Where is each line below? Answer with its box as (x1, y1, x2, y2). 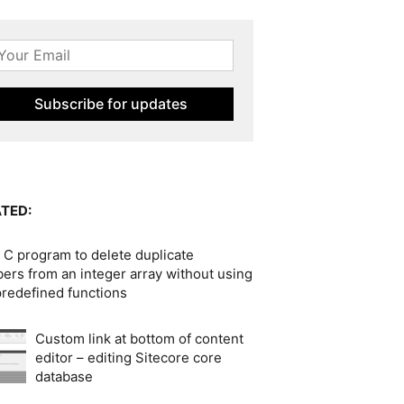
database (35, 367, 94, 385)
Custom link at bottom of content (35, 329, 244, 347)
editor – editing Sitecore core (35, 348, 223, 366)
